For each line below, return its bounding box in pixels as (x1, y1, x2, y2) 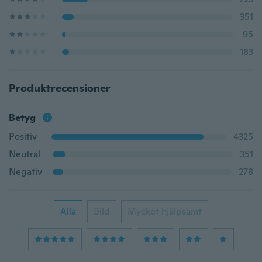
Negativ (9, 166, 42, 178)
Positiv (9, 130, 37, 143)
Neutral (9, 148, 40, 160)
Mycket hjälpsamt (127, 205, 202, 218)
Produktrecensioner (9, 81, 111, 95)
